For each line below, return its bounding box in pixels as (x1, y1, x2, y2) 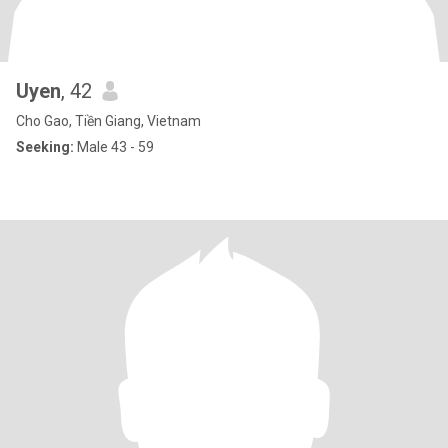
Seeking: (16, 139, 74, 155)
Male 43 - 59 (74, 139, 154, 155)
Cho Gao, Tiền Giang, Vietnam (16, 113, 201, 129)
